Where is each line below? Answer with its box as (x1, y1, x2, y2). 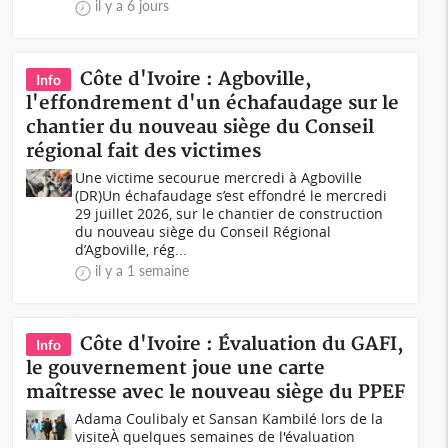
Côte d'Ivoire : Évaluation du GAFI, (80, 333, 405, 356)
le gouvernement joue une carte (26, 357, 326, 380)
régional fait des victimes (26, 140, 262, 163)
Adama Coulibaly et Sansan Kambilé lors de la (75, 409, 384, 428)
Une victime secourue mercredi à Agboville (75, 168, 363, 187)
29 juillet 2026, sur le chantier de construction (75, 204, 384, 223)
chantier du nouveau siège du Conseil (26, 116, 375, 139)
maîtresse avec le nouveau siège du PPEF (26, 381, 406, 404)
